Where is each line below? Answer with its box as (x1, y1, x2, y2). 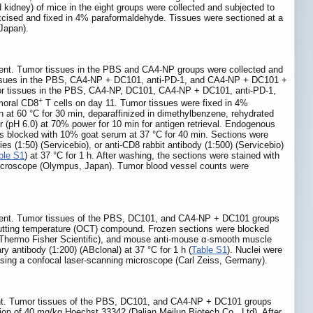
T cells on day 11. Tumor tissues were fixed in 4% (43, 98, 248, 109)
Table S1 (191, 244, 227, 255)
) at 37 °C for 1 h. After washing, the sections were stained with (24, 150, 279, 161)
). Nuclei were (227, 244, 282, 255)
